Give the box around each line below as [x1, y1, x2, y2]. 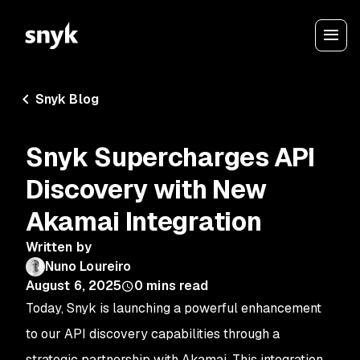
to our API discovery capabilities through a [26, 325, 280, 342]
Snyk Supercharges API [26, 141, 315, 174]
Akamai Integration [26, 205, 262, 238]
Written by [26, 239, 92, 256]
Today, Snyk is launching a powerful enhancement [26, 300, 321, 317]
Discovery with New [26, 173, 267, 206]
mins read [146, 277, 209, 294]
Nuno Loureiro [45, 258, 132, 275]
